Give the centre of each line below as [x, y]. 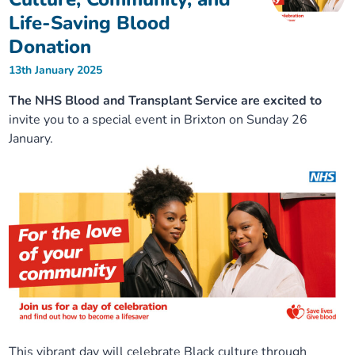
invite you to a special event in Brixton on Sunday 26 [158, 120]
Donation [50, 47]
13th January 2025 [56, 70]
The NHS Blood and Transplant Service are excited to [166, 101]
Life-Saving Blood [90, 23]
